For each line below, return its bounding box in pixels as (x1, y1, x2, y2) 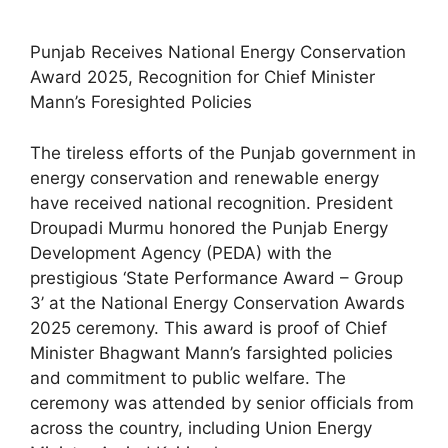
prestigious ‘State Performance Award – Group (30, 267, 403, 288)
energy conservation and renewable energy (30, 167, 379, 188)
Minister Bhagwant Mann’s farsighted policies (30, 342, 393, 363)
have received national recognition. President (30, 192, 393, 213)
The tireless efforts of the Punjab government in (30, 142, 416, 163)
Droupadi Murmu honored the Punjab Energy (30, 217, 388, 238)
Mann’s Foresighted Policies (30, 92, 252, 113)
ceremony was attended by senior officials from (30, 392, 414, 413)
